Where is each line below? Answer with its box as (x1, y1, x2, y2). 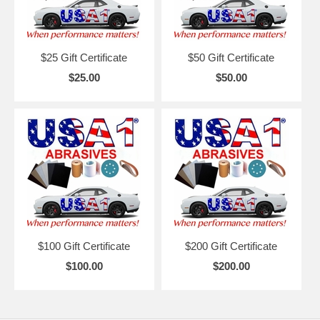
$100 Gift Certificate (38, 239, 131, 252)
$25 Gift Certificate (41, 51, 128, 64)
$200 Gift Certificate (185, 239, 278, 252)
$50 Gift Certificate (188, 51, 275, 64)
